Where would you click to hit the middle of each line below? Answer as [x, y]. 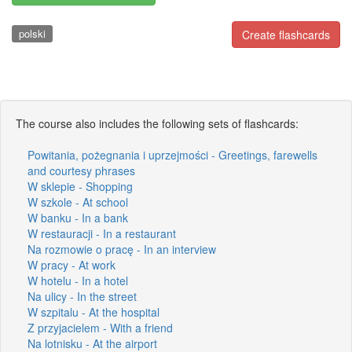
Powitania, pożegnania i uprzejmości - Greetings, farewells [172, 154]
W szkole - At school [78, 202]
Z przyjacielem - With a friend [100, 327]
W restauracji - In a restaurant [102, 233]
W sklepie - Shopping [80, 186]
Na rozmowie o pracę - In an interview [122, 249]
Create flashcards [286, 35]
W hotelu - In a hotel [78, 280]
